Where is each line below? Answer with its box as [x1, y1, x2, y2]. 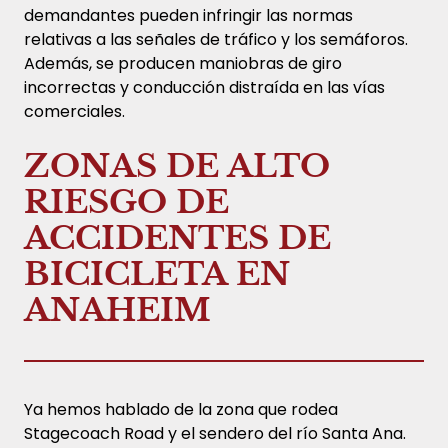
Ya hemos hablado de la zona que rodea [24, 397, 338, 421]
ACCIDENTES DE [24, 217, 331, 258]
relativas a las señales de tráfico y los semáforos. [24, 27, 408, 51]
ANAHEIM [24, 289, 211, 330]
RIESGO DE [24, 181, 229, 222]
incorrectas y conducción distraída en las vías [24, 75, 385, 99]
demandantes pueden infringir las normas [24, 3, 353, 27]
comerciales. [24, 99, 125, 123]
